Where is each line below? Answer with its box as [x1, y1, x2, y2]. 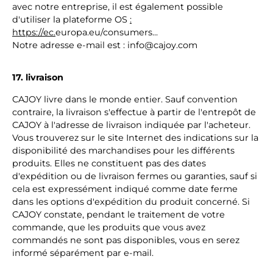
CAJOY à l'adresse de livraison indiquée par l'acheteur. [12, 119, 250, 130]
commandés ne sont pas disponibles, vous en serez [12, 235, 239, 246]
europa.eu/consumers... [55, 27, 158, 38]
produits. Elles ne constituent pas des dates [12, 158, 206, 169]
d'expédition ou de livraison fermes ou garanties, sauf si [12, 171, 257, 182]
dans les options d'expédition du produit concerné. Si [12, 196, 250, 207]
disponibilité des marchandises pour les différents [12, 145, 235, 156]
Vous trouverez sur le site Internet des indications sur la [12, 132, 258, 143]
